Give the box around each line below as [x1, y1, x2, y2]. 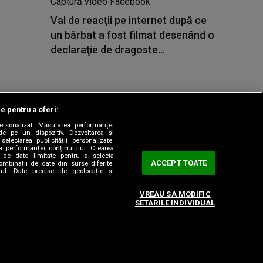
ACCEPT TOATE [150, 158, 207, 167]
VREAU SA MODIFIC [139, 189, 211, 198]
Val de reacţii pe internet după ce [50, 14, 207, 26]
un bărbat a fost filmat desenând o [50, 29, 214, 41]
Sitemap [39, 125, 71, 134]
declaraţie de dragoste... [50, 43, 165, 56]
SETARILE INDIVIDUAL [134, 198, 215, 207]
